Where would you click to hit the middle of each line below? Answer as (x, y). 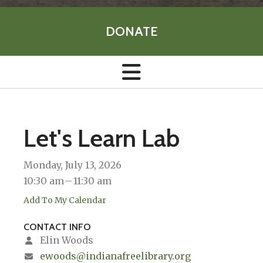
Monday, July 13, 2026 (73, 165)
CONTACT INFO (57, 227)
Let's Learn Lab (102, 138)
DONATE (131, 31)
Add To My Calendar (65, 200)
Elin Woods (65, 240)
